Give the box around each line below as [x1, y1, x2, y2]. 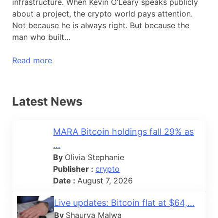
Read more [12, 55, 52, 65]
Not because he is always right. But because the [12, 20, 189, 30]
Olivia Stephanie [65, 152, 125, 162]
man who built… [12, 32, 71, 42]
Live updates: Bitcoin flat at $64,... [54, 197, 195, 208]
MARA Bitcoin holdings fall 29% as [53, 126, 194, 137]
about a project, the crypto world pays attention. [12, 8, 193, 18]
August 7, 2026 [77, 175, 133, 185]
